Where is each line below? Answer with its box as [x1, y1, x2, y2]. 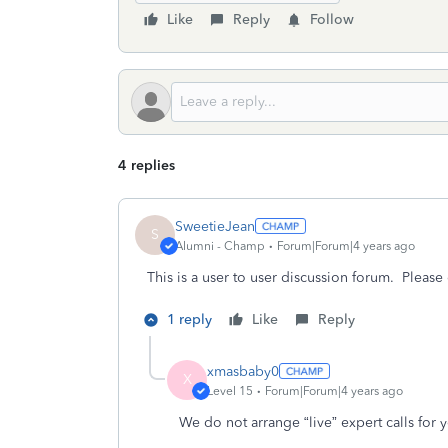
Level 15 [207, 383, 253, 398]
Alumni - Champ [175, 238, 265, 253]
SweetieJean [175, 217, 255, 235]
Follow [310, 11, 354, 28]
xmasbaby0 [207, 362, 279, 380]
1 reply [167, 311, 212, 328]
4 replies [118, 157, 175, 174]
